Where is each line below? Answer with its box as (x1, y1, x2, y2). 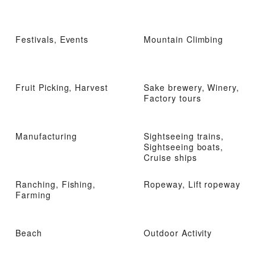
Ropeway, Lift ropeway (144, 178, 241, 191)
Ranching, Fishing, (15, 178, 96, 191)
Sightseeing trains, (144, 129, 224, 142)
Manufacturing (15, 129, 77, 142)
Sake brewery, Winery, (144, 81, 240, 94)
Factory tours (144, 92, 201, 104)
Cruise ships (144, 151, 197, 163)
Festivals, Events (15, 33, 89, 45)
